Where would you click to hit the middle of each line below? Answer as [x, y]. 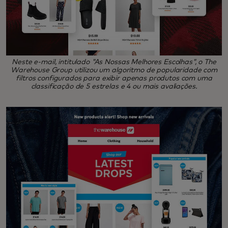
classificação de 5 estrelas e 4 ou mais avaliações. [114, 86]
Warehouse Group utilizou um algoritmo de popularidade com [114, 70]
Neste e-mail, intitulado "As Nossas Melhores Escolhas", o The [114, 62]
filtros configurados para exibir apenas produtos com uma [114, 78]
